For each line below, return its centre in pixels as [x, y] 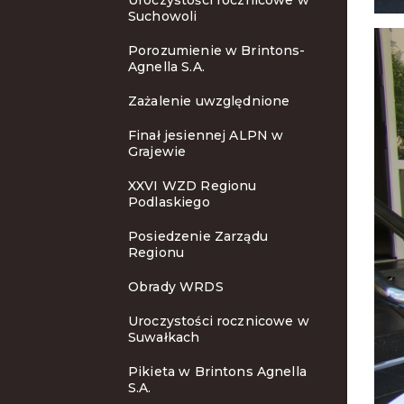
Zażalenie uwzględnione [209, 101]
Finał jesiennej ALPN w [206, 135]
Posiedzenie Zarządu [198, 236]
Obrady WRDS [176, 287]
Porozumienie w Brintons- [217, 50]
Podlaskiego [169, 202]
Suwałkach [164, 337]
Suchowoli [163, 16]
